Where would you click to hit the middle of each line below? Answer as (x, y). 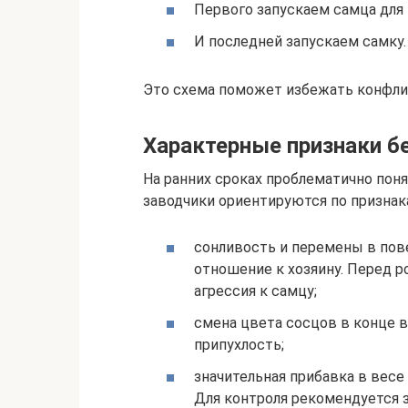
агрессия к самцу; (255, 291)
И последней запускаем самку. (300, 42)
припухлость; (239, 345)
